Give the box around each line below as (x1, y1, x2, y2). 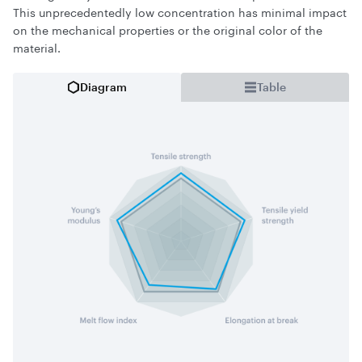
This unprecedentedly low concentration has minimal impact (13, 2, 347, 20)
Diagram (80, 79, 127, 94)
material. (13, 37, 61, 56)
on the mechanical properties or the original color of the (13, 19, 322, 38)
